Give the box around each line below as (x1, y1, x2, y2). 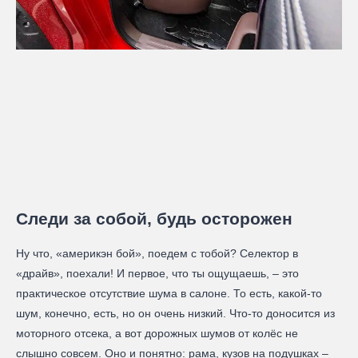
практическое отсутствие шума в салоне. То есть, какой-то (16, 286, 322, 300)
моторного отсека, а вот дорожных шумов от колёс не (16, 326, 298, 340)
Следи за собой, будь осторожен (16, 209, 292, 228)
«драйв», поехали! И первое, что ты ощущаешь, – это (16, 266, 299, 280)
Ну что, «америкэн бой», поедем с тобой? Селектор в (16, 246, 298, 260)
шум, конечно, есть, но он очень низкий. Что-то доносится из (16, 306, 335, 320)
